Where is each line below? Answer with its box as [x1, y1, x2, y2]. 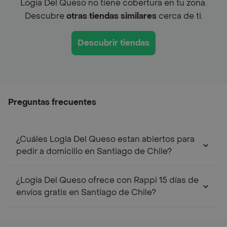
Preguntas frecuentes [8, 96, 96, 107]
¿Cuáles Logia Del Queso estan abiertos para [16, 133, 195, 144]
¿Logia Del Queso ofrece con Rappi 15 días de [16, 174, 199, 185]
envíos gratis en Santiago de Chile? [16, 186, 156, 198]
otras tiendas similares [66, 10, 157, 21]
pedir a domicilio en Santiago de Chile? [16, 145, 172, 157]
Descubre [24, 10, 66, 21]
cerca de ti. [156, 10, 203, 21]
